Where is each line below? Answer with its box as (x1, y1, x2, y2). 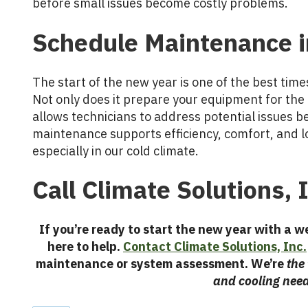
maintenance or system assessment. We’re (36, 256, 287, 272)
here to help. (47, 239, 123, 255)
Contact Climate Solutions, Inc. (123, 239, 307, 255)
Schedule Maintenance (32, 25, 292, 58)
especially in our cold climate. (32, 142, 199, 159)
